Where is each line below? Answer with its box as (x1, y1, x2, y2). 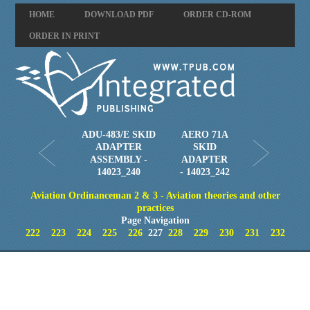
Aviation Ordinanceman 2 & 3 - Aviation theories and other (30, 190, 280, 201)
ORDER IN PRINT (29, 31, 100, 41)
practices (136, 203, 174, 213)
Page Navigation (120, 215, 190, 226)
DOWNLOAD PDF (84, 10, 154, 19)
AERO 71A (181, 129, 228, 140)
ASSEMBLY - (89, 154, 147, 165)
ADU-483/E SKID (81, 129, 156, 140)
